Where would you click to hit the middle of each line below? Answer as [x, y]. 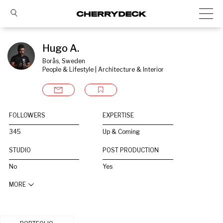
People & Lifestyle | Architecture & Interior [103, 69]
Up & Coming [121, 132]
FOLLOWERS [27, 115]
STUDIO [20, 150]
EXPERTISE [118, 115]
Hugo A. [61, 48]
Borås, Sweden [64, 61]
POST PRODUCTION [131, 150]
